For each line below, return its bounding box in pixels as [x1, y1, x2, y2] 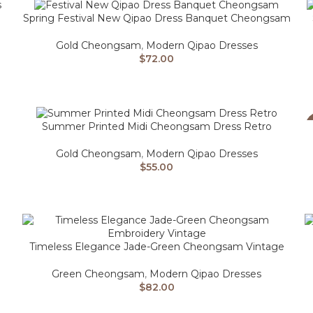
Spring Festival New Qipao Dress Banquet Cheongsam [22, 12, 291, 25]
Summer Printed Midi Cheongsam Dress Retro [41, 119, 272, 133]
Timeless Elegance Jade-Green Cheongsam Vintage [29, 240, 284, 254]
